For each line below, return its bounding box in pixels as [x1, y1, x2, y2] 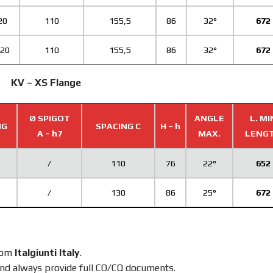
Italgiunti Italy [15, 247, 80, 259]
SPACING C [96, 121, 141, 131]
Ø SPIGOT [29, 113, 70, 123]
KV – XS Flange [10, 76, 81, 88]
